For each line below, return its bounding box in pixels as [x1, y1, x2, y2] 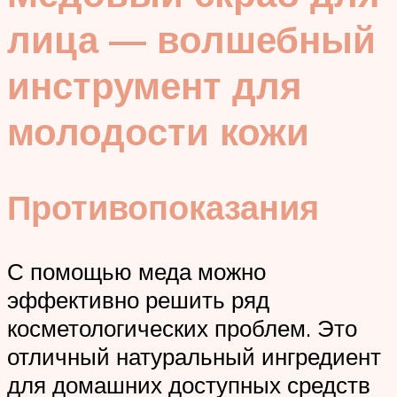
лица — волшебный [7, 16, 376, 63]
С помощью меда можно [7, 256, 266, 285]
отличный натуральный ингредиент [7, 341, 381, 370]
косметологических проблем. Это [7, 313, 357, 342]
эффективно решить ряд [7, 284, 269, 314]
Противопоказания [7, 184, 319, 229]
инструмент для [7, 62, 302, 109]
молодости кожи [7, 108, 309, 155]
